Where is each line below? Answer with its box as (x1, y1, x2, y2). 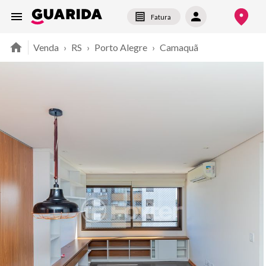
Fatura (150, 12, 171, 21)
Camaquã (160, 42, 198, 53)
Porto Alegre (94, 42, 147, 53)
